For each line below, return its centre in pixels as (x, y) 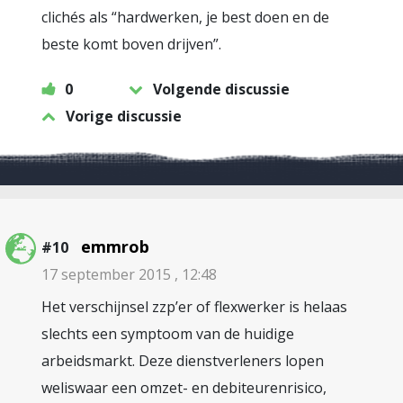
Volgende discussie (221, 89)
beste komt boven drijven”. (131, 44)
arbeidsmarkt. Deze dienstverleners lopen (183, 361)
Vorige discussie (124, 116)
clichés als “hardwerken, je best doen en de (185, 17)
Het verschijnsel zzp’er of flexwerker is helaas (194, 307)
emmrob (115, 246)
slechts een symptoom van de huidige (168, 334)
